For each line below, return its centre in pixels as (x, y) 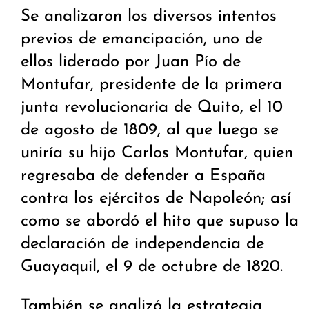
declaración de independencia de (142, 245)
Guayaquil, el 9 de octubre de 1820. (152, 267)
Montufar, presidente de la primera (151, 85)
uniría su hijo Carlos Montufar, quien (157, 153)
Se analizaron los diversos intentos (149, 17)
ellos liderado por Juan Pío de (131, 62)
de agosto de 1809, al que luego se (150, 131)
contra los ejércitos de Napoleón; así (156, 199)
